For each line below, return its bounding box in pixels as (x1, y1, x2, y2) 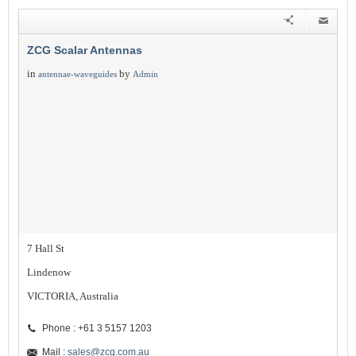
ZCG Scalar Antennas (27, 44, 142, 56)
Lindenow (27, 266, 71, 278)
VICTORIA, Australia (27, 290, 118, 302)
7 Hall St (27, 242, 64, 254)
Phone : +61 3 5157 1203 (42, 323, 152, 334)
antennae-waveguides (38, 69, 117, 79)
